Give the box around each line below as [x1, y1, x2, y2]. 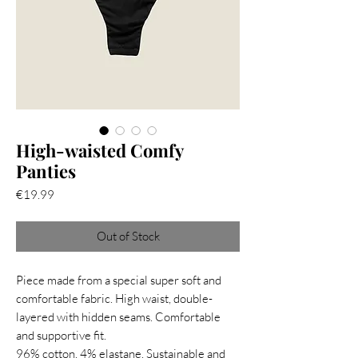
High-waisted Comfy [16, 137, 183, 162]
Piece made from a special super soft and [16, 272, 221, 288]
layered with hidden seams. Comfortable [16, 308, 221, 324]
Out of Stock [96, 228, 160, 244]
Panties [16, 158, 76, 183]
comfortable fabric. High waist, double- [16, 290, 213, 306]
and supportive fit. [16, 327, 106, 343]
